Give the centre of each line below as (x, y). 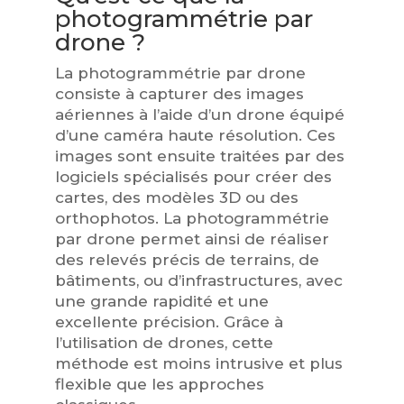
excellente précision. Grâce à (169, 322)
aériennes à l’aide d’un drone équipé (199, 115)
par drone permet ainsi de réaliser (192, 239)
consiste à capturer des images (179, 94)
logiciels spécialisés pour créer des (193, 177)
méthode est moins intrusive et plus (198, 363)
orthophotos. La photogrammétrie (192, 218)
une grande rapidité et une (161, 301)
